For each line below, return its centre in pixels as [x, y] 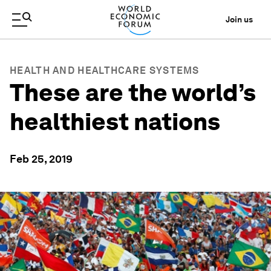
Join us [239, 19]
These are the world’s [133, 93]
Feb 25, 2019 [41, 159]
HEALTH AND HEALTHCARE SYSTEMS [105, 70]
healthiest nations [115, 122]
